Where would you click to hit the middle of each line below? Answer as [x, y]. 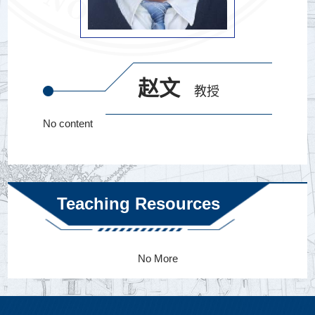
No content [68, 123]
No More [157, 258]
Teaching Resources [139, 203]
